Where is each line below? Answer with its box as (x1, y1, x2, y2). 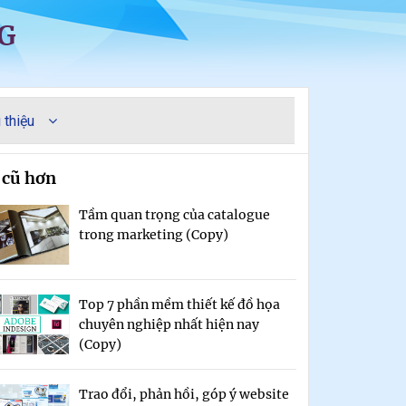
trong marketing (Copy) (78, 227, 228, 243)
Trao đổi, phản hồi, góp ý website (78, 386, 289, 402)
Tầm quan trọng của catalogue (78, 207, 270, 223)
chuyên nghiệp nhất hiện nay (78, 316, 259, 333)
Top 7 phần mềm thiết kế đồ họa (78, 296, 280, 313)
